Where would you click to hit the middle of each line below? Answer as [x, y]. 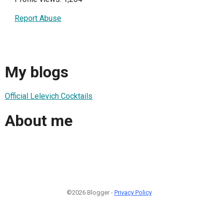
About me [39, 120]
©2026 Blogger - [90, 193]
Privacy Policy [133, 193]
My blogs [37, 72]
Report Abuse [38, 18]
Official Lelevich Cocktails [49, 96]
